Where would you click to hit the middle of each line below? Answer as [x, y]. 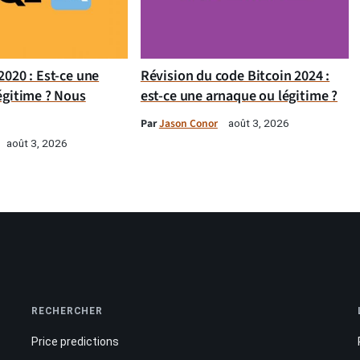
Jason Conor [188, 124]
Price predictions [76, 342]
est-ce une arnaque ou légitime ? [239, 96]
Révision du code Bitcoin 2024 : [235, 76]
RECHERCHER [67, 311]
